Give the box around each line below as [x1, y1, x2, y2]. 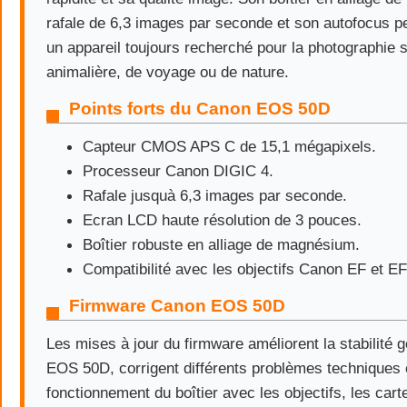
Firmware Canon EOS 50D [69, 296, 285, 315]
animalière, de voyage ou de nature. [46, 63, 289, 81]
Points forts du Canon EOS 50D [69, 99, 331, 118]
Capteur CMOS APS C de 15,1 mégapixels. [83, 137, 376, 155]
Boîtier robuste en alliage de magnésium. [83, 235, 360, 253]
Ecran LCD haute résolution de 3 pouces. [83, 211, 362, 229]
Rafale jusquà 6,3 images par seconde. [83, 186, 347, 204]
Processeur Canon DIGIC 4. [83, 162, 273, 180]
